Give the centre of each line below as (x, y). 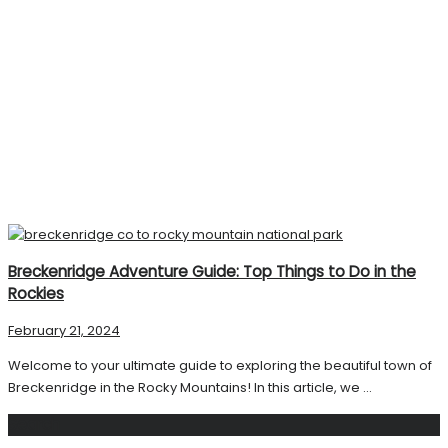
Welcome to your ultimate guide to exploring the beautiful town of (220, 366)
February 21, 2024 (64, 331)
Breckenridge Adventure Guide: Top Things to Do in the (212, 272)
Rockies (36, 294)
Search (34, 425)
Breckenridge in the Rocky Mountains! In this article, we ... (190, 388)
